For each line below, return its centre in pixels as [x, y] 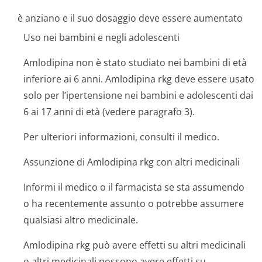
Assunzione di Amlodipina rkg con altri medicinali [132, 162]
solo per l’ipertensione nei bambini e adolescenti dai [138, 95]
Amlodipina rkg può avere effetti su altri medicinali [135, 245]
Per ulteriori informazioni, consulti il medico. [121, 137]
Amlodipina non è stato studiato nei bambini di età [135, 63]
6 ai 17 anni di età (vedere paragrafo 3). [109, 112]
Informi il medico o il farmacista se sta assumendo [134, 187]
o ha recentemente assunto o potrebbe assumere [134, 204]
